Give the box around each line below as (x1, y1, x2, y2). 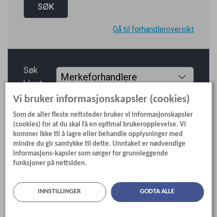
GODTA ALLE (140, 187, 175, 195)
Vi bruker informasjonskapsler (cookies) (13, 93, 190, 105)
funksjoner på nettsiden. (13, 159, 87, 167)
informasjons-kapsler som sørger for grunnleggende (13, 150, 169, 157)
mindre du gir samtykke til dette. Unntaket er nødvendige (13, 140, 186, 147)
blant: (23, 78, 44, 89)
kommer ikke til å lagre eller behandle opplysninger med (13, 130, 183, 138)
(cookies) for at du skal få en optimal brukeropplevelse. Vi (13, 121, 186, 128)
